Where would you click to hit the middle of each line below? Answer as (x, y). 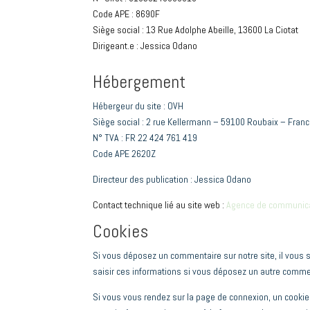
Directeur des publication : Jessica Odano (172, 179)
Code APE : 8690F (127, 14)
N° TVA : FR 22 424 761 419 (145, 138)
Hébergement (139, 82)
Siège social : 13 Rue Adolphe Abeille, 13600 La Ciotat (196, 30)
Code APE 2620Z (125, 154)
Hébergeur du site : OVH (138, 106)
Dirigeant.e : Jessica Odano (145, 46)
